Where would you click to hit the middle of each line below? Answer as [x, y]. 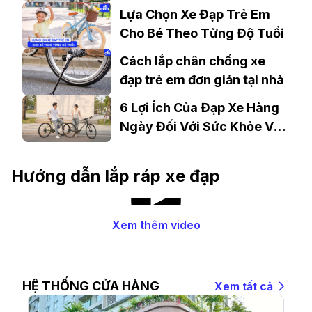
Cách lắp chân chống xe [193, 61]
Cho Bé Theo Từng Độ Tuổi [202, 33]
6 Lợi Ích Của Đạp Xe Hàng [200, 107]
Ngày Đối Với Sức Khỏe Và [200, 126]
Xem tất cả [244, 286]
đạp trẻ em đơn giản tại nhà [202, 80]
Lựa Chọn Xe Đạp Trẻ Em [195, 15]
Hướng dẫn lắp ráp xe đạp [116, 175]
